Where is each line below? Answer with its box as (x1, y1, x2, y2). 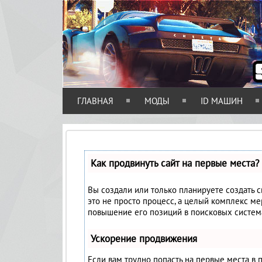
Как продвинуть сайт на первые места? (91, 157, 259, 170)
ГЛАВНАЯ (77, 95, 113, 106)
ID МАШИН (201, 95, 243, 106)
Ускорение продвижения (91, 232, 197, 245)
